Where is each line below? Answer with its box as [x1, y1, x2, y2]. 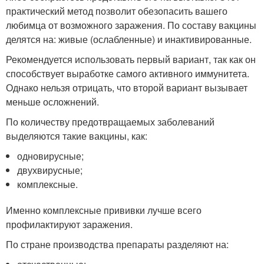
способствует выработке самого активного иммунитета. [6, 67, 249, 80]
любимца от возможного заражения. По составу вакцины [6, 18, 256, 32]
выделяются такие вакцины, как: [6, 129, 147, 143]
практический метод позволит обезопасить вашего [6, 4, 227, 18]
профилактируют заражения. [6, 217, 133, 231]
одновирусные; [17, 149, 84, 163]
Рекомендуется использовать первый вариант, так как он [6, 52, 256, 66]
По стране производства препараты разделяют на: [6, 237, 229, 251]
